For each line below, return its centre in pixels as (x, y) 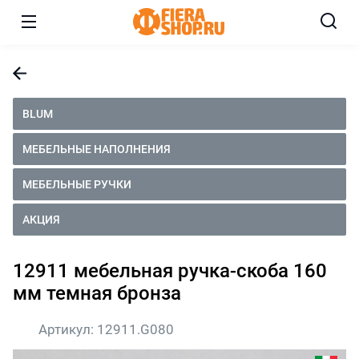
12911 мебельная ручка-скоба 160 (170, 270)
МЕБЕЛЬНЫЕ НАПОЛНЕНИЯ (97, 149)
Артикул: (68, 329)
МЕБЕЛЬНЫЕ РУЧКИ (77, 184)
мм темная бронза (97, 293)
